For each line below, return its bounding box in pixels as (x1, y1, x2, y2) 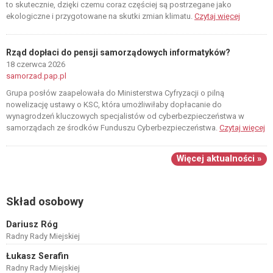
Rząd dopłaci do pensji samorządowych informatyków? (6, 48, 230, 57)
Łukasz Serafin (6, 251, 69, 261)
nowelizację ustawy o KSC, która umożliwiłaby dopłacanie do (6, 100, 222, 109)
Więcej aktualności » (177, 154, 261, 164)
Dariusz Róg (6, 219, 58, 230)
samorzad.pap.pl (6, 71, 66, 80)
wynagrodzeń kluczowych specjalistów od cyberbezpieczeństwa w (6, 112, 244, 121)
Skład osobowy (6, 195, 83, 208)
